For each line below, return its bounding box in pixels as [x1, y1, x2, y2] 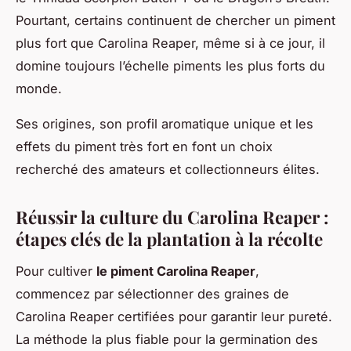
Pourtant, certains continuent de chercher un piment [16, 12, 335, 28]
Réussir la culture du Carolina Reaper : [16, 204, 329, 229]
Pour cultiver [16, 262, 96, 279]
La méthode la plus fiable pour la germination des [16, 331, 318, 347]
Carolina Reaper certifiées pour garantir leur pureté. [16, 308, 332, 324]
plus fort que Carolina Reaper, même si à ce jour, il [16, 34, 325, 51]
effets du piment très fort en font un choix [16, 138, 273, 154]
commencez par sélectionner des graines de [16, 285, 289, 302]
